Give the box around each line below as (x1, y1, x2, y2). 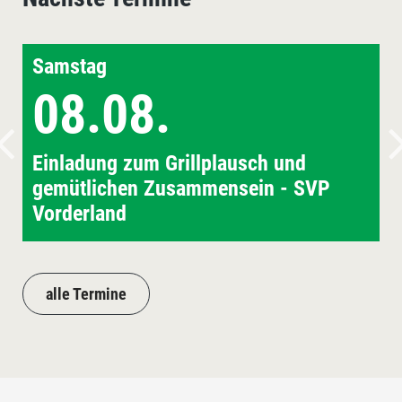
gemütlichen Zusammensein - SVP (32, 176, 330, 202)
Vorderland (32, 201, 127, 227)
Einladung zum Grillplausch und (32, 151, 306, 177)
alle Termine (46, 284, 127, 304)
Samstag (32, 54, 107, 80)
